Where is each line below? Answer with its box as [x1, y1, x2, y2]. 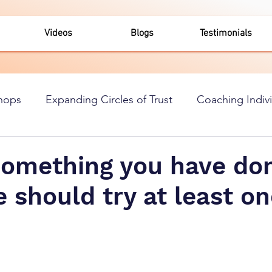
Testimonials [199, 27, 252, 39]
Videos [44, 27, 72, 39]
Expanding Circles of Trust [46, 92, 172, 106]
